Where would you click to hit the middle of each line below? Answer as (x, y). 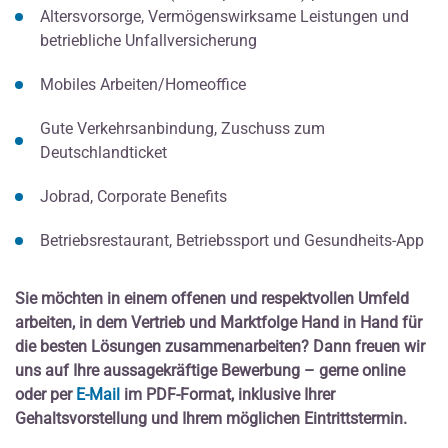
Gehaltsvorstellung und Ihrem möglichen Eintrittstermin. (211, 418)
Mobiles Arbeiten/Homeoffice (143, 84)
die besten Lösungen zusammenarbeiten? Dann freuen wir (220, 346)
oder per (45, 394)
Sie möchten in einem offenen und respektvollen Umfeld (212, 298)
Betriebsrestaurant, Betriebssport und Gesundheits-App (232, 240)
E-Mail (98, 394)
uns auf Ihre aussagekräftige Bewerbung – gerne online (210, 370)
